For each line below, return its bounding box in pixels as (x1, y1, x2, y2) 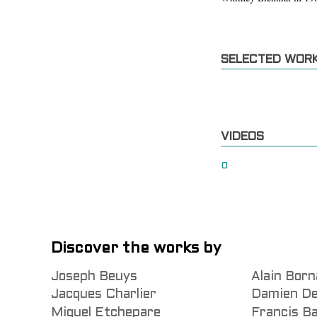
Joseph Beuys (51, 271, 137, 284)
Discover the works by (51, 242, 221, 256)
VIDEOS (221, 132, 264, 143)
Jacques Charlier (51, 289, 156, 301)
